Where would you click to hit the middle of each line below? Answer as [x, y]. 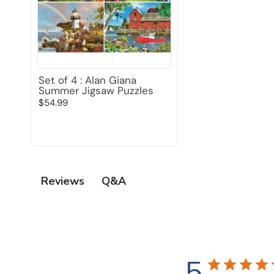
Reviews [63, 181]
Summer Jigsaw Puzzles [96, 90]
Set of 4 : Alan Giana [87, 80]
